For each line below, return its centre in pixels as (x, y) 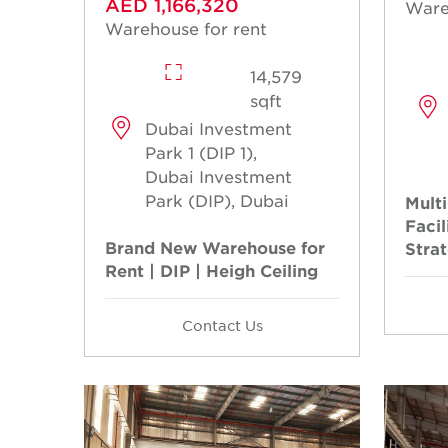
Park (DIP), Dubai (216, 199)
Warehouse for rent (186, 27)
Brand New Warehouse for (215, 246)
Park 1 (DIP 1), (200, 151)
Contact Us (222, 324)
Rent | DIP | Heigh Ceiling (211, 269)
